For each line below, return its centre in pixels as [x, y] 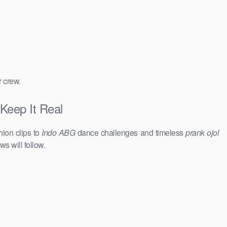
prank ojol [202, 133]
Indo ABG [59, 133]
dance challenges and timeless [130, 133]
